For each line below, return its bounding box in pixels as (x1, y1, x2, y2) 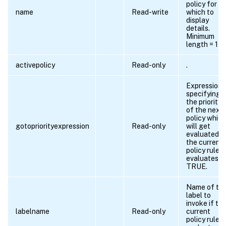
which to (186, 8, 214, 17)
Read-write (132, 8, 168, 17)
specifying (186, 90, 220, 98)
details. (186, 24, 210, 33)
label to (186, 191, 211, 200)
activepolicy (16, 61, 55, 70)
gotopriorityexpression (16, 122, 89, 131)
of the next (186, 106, 223, 115)
